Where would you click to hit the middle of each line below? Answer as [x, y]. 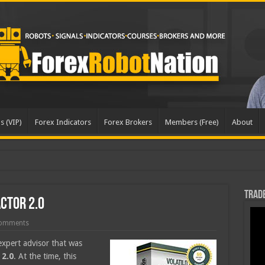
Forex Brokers [128, 122]
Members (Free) [192, 122]
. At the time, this [45, 256]
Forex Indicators [63, 122]
